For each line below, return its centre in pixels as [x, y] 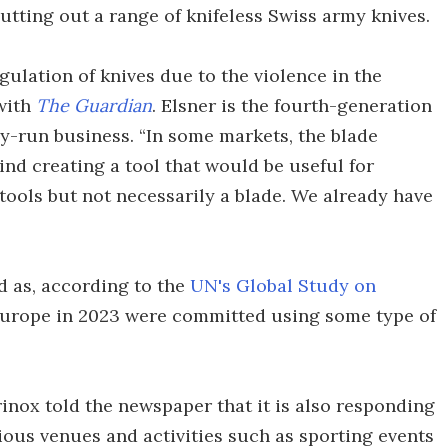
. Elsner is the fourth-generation [292, 105]
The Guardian [94, 105]
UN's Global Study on [283, 285]
